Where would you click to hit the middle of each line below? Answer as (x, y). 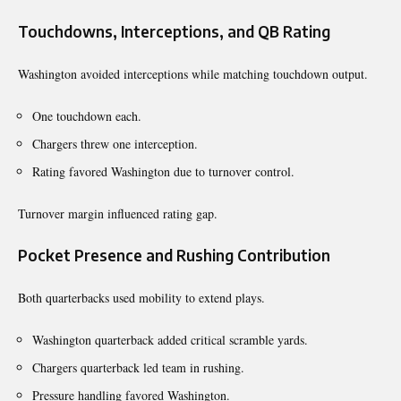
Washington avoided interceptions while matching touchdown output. (193, 73)
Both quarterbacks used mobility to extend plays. (141, 297)
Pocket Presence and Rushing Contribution (174, 255)
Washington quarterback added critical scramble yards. (170, 339)
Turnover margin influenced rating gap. (118, 213)
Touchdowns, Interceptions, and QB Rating (174, 31)
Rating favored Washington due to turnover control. (163, 171)
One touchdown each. (87, 115)
